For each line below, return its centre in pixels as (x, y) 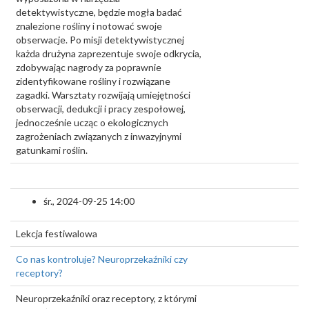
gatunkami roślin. (52, 150)
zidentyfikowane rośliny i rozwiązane (93, 81)
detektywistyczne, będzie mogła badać (99, 12)
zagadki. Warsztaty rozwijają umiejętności (103, 95)
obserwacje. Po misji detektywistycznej (100, 40)
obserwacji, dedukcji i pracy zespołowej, (101, 109)
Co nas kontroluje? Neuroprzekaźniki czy (102, 259)
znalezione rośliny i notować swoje (89, 26)
